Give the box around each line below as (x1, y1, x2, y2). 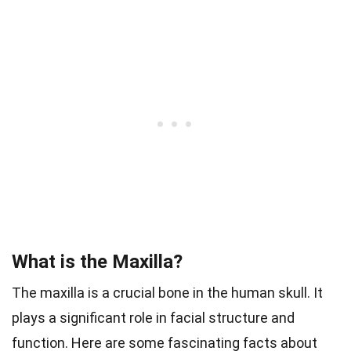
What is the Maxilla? (12, 251, 183, 273)
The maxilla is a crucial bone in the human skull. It (12, 284, 323, 302)
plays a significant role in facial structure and (12, 309, 295, 327)
